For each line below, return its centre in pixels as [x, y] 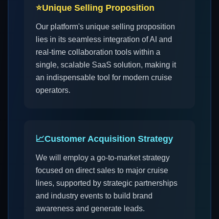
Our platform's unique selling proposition [105, 27]
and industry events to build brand [94, 196]
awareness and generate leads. [90, 208]
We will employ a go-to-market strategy [103, 158]
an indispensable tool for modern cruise [104, 77]
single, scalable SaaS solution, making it [106, 65]
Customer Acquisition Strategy [109, 139]
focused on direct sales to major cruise [102, 170]
